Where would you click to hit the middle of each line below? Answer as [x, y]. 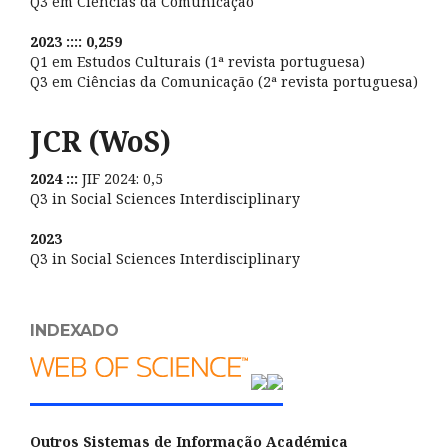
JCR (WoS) [100, 140]
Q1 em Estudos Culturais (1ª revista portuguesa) [197, 61]
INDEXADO [74, 331]
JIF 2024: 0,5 [122, 179]
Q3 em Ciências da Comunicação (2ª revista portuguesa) [224, 81]
